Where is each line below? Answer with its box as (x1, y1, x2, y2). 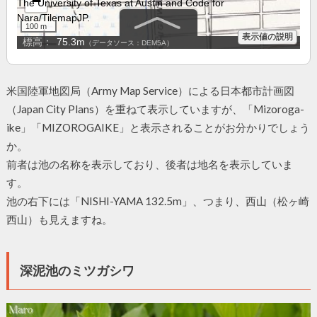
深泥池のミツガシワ (19, 262, 134, 278)
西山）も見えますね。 (6, 212, 113, 226)
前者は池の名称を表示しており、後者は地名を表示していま (6, 157, 293, 171)
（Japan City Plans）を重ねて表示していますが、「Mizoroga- (6, 102, 304, 115)
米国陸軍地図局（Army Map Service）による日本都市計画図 (6, 83, 294, 97)
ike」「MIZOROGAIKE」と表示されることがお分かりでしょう (6, 120, 310, 134)
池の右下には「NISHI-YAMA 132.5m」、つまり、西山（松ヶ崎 (6, 194, 309, 207)
